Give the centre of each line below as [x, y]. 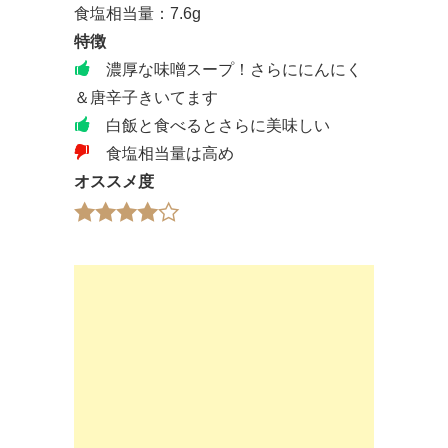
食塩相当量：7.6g [137, 13]
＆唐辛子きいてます [146, 97]
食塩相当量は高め [162, 153]
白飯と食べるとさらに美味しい [210, 125]
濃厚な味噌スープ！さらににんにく [226, 69]
